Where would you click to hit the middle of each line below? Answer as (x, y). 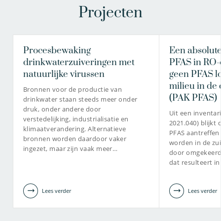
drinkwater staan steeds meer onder (80, 99)
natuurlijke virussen (64, 74)
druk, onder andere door (62, 109)
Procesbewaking (57, 50)
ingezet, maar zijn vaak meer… (71, 148)
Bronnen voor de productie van (73, 89)
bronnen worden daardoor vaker (75, 138)
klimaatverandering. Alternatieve (75, 129)
